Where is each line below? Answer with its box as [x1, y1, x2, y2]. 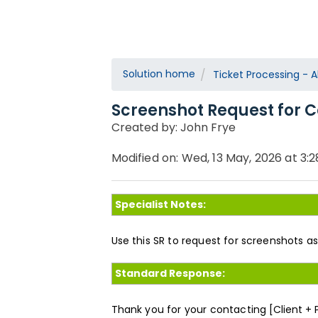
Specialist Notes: [114, 197, 206, 212]
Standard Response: [114, 265, 225, 280]
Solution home [122, 67, 195, 81]
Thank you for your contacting [111, 302, 270, 317]
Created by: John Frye [111, 119, 236, 136]
